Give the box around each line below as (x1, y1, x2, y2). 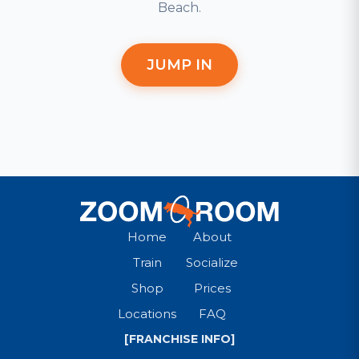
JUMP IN (147, 56, 212, 74)
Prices (193, 280, 231, 296)
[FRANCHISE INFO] (124, 332, 235, 346)
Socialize (186, 255, 238, 270)
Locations (118, 306, 176, 321)
